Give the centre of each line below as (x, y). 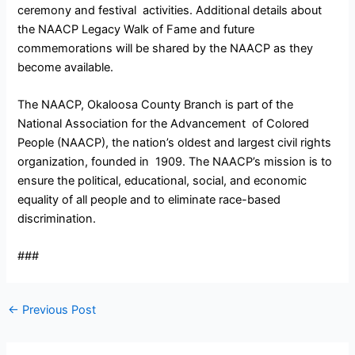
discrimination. (59, 218)
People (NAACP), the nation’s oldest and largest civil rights (175, 142)
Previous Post (57, 310)
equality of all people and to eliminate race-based (149, 199)
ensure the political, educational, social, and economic (164, 180)
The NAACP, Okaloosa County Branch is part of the (156, 104)
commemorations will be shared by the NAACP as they (166, 48)
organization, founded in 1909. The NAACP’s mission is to (175, 161)
